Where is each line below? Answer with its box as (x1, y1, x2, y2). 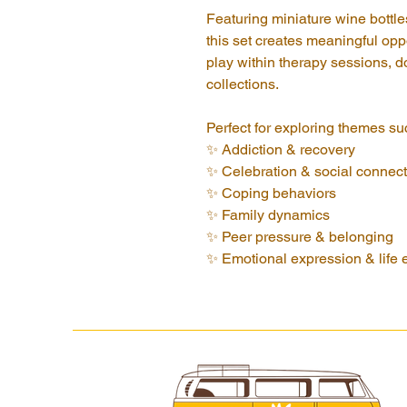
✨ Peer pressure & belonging (206, 228, 393, 245)
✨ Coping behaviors (206, 184, 336, 202)
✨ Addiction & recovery (206, 141, 355, 158)
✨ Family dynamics (206, 206, 330, 223)
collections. (206, 75, 279, 93)
